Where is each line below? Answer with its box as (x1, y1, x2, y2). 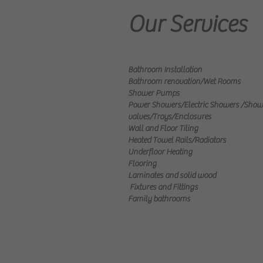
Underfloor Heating (128, 147, 193, 157)
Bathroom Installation (128, 65, 202, 75)
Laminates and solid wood (128, 171, 216, 180)
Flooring (128, 159, 157, 168)
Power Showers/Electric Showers (128, 100, 239, 110)
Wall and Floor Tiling (128, 124, 198, 133)
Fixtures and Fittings (128, 183, 198, 192)
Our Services (128, 11, 247, 38)
